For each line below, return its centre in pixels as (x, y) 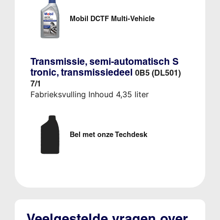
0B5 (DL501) (158, 73)
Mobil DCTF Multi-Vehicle (112, 19)
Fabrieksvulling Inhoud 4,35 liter (89, 95)
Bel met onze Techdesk (108, 135)
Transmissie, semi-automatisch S (104, 62)
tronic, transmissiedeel (82, 72)
